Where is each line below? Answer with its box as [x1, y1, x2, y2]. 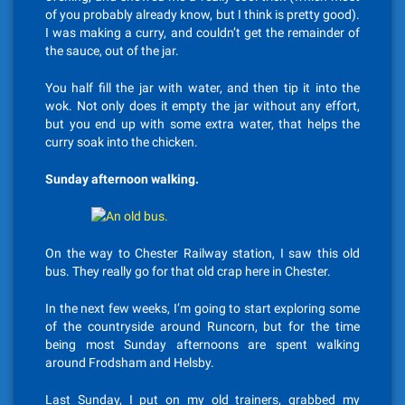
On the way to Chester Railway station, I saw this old [45, 246, 360, 260]
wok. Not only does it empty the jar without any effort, [45, 99, 360, 113]
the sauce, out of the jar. [45, 43, 179, 58]
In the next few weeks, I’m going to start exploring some [45, 301, 360, 316]
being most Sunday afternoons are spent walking [45, 337, 360, 352]
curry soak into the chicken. [45, 135, 198, 149]
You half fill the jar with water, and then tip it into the [45, 80, 360, 95]
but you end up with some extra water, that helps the [45, 117, 360, 131]
